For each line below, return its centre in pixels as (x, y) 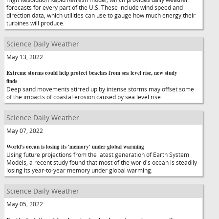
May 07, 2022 (25, 131)
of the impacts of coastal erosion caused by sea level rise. (84, 97)
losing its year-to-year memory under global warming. (79, 170)
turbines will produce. (35, 23)
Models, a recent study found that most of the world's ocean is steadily (102, 162)
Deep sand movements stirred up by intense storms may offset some (100, 89)
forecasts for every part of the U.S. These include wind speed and (95, 7)
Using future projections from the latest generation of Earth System (98, 154)
